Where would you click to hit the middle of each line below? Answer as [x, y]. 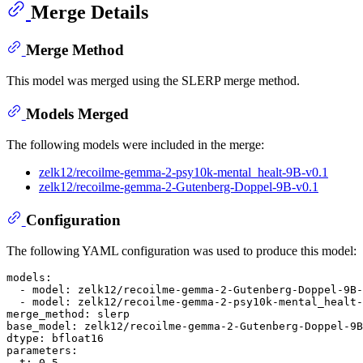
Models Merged [77, 113]
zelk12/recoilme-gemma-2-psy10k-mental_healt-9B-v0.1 [184, 173]
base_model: [42, 327]
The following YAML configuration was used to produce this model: [181, 251]
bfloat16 [78, 339]
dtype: [26, 339]
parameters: [42, 351]
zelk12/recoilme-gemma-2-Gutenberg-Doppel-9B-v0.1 [179, 187]
